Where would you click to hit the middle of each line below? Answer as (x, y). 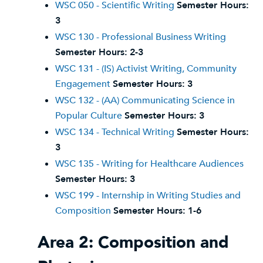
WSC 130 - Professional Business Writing (141, 37)
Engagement (83, 84)
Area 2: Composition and (133, 242)
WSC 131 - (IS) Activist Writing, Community (146, 69)
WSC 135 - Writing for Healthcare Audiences (149, 164)
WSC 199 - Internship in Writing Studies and (148, 195)
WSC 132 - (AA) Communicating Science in (145, 100)
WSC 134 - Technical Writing (115, 132)
